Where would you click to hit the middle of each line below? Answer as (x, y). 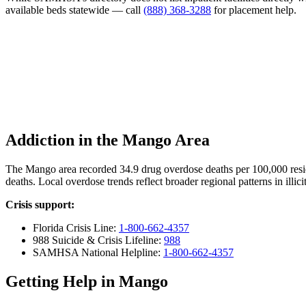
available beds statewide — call (74, 10)
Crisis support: (40, 205)
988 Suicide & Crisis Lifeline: (98, 240)
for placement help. (254, 10)
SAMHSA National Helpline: (98, 253)
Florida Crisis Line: (76, 228)
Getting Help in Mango (87, 282)
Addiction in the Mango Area (108, 140)
